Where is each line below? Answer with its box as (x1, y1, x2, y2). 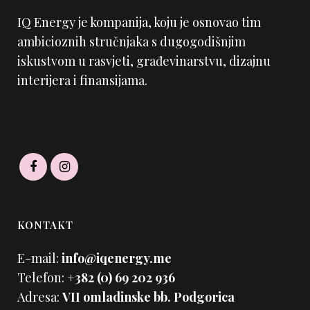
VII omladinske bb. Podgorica (62, 288, 235, 305)
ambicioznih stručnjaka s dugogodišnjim (17, 33, 246, 50)
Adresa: (17, 288, 62, 305)
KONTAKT (17, 217, 73, 232)
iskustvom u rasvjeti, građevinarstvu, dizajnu (17, 53, 271, 69)
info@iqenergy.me (62, 249, 172, 266)
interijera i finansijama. (17, 72, 147, 89)
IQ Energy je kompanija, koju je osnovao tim (17, 14, 261, 30)
